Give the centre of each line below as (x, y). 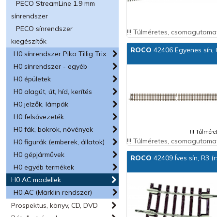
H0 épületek (32, 79)
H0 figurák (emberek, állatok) (59, 142)
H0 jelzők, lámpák (41, 104)
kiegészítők (29, 41)
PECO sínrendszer (45, 29)
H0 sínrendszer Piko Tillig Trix (60, 54)
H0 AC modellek (36, 180)
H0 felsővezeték (39, 117)
